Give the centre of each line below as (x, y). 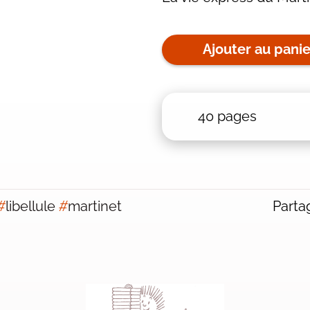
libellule (30, 206)
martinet (94, 206)
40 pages (227, 116)
